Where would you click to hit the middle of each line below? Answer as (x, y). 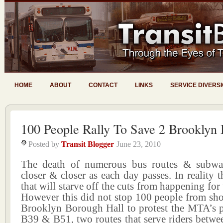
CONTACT (103, 85)
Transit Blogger (88, 144)
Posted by (45, 144)
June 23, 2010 (139, 144)
